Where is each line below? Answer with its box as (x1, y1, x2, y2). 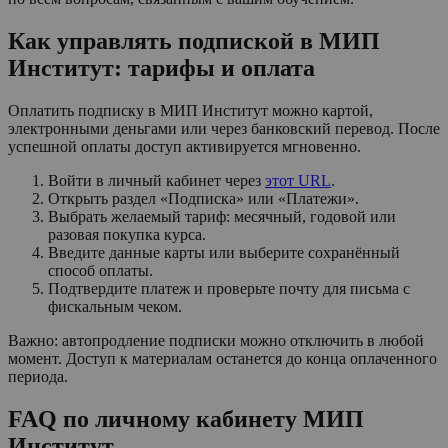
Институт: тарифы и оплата (8, 55, 315, 82)
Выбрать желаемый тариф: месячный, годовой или (48, 208, 396, 226)
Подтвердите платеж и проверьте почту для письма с (48, 280, 410, 298)
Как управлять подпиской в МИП (8, 28, 380, 55)
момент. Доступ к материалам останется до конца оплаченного (8, 350, 437, 368)
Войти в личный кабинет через (48, 172, 265, 190)
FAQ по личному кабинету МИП (8, 405, 364, 432)
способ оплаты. (48, 262, 153, 280)
